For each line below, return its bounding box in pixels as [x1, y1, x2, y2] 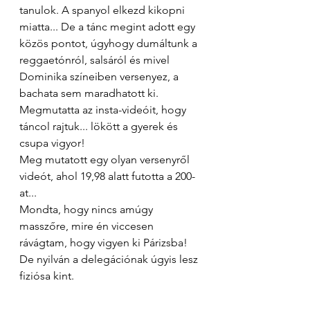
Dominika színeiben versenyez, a [19, 70, 181, 84]
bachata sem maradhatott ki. [19, 86, 161, 100]
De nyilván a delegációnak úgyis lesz [19, 253, 201, 266]
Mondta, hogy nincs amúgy [19, 203, 156, 217]
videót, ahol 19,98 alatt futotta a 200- [19, 170, 195, 183]
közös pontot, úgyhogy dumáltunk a [19, 37, 200, 51]
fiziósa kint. [19, 269, 74, 283]
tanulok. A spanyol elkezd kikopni [19, 3, 188, 17]
